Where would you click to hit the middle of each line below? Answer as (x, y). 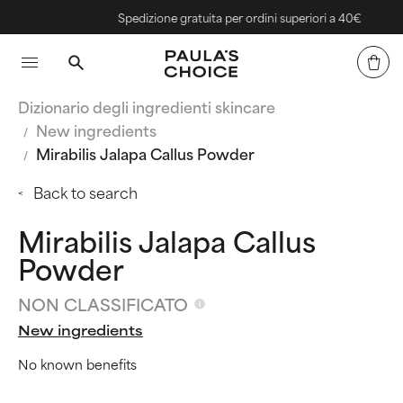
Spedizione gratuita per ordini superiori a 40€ (234, 17)
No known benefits (77, 363)
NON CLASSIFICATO (103, 304)
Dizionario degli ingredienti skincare (147, 106)
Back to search (85, 192)
